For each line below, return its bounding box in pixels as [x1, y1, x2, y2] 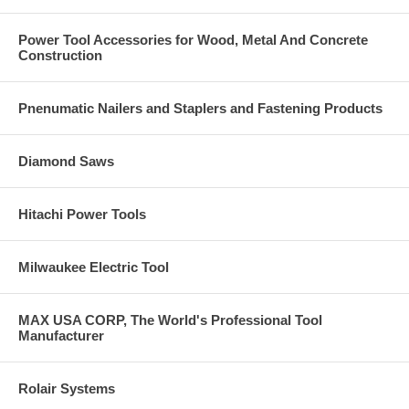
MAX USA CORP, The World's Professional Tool [18, 311, 322, 328]
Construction [18, 47, 102, 63]
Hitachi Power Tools [18, 205, 146, 222]
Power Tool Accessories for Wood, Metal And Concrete [18, 31, 368, 47]
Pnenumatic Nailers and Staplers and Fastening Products [18, 100, 383, 116]
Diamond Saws [18, 152, 114, 169]
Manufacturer [18, 327, 104, 343]
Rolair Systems [18, 380, 115, 396]
